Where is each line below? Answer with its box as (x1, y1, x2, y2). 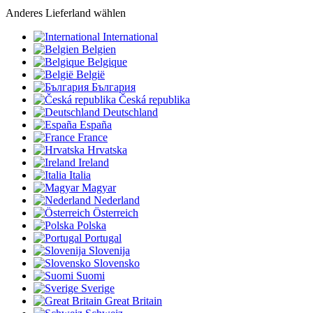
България (92, 81, 136, 94)
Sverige (81, 282, 115, 295)
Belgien (82, 43, 116, 56)
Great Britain (105, 295, 162, 307)
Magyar (82, 182, 116, 194)
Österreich (93, 207, 138, 219)
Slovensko (94, 257, 140, 270)
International (103, 31, 158, 43)
